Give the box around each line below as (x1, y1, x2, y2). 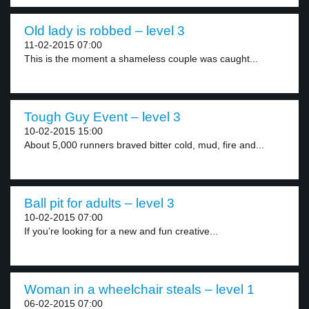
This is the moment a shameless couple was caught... (24, 53, 258, 64)
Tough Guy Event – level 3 (24, 110, 181, 124)
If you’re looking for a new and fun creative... (24, 226, 218, 237)
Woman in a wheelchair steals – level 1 (24, 282, 255, 297)
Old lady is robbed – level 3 (24, 23, 185, 38)
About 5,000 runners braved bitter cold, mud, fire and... (24, 139, 264, 150)
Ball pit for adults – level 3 (24, 196, 175, 210)
